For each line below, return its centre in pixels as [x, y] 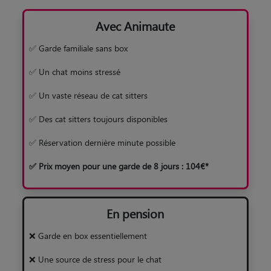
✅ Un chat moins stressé [74, 71]
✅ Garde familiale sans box [78, 48]
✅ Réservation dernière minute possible [102, 142]
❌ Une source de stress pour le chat [95, 259]
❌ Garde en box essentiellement [88, 235]
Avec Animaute [135, 25]
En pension [135, 213]
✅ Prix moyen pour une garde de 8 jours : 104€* [119, 166]
